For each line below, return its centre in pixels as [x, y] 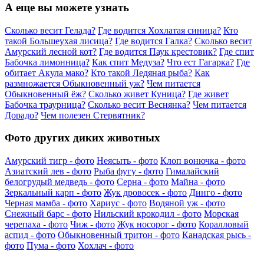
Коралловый [224, 224]
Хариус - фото [118, 203]
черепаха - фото [36, 224]
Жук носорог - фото [157, 224]
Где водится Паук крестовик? [158, 51]
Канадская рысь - [217, 235]
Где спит [237, 51]
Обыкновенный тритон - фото [119, 235]
